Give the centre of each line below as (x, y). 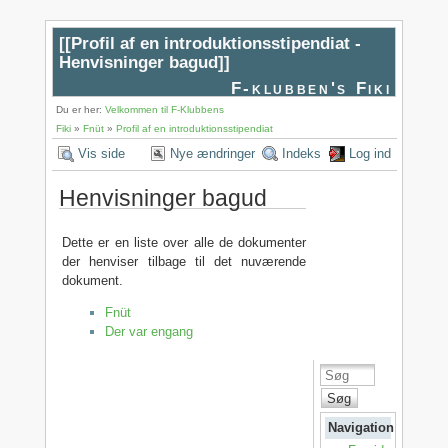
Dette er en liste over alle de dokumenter (184, 242)
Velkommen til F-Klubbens (165, 109)
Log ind (370, 153)
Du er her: (81, 109)
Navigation (360, 428)
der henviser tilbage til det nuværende (184, 261)
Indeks (302, 153)
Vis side (102, 153)
